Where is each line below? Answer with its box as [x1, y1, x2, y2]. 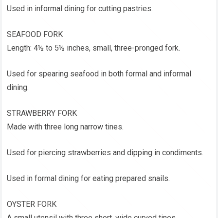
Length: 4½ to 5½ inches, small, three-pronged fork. [7, 43, 181, 53]
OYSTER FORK [7, 200, 57, 209]
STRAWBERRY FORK [7, 109, 77, 118]
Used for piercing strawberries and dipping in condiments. [7, 148, 204, 158]
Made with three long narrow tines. [7, 122, 124, 132]
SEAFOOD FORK [7, 30, 63, 39]
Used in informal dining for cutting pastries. [7, 4, 153, 14]
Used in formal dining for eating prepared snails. [7, 174, 170, 183]
